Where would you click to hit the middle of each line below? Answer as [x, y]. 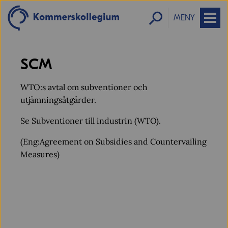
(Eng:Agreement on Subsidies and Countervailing [113, 141]
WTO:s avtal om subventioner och [84, 87]
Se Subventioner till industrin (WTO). [91, 121]
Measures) [40, 154]
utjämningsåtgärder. [58, 100]
